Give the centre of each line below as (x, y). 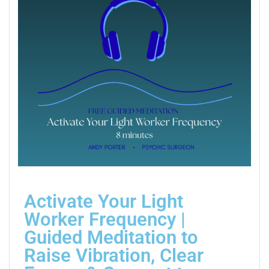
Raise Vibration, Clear (114, 255)
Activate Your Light (104, 201)
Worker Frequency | (105, 219)
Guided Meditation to (111, 237)
